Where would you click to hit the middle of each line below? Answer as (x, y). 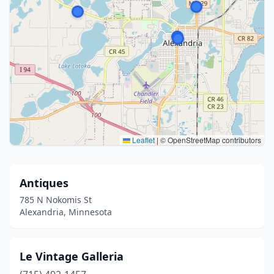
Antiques (44, 183)
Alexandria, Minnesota (66, 212)
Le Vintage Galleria (72, 256)
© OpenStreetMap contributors (210, 140)
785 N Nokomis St (56, 200)
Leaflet (143, 140)
